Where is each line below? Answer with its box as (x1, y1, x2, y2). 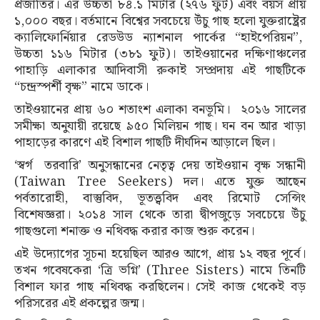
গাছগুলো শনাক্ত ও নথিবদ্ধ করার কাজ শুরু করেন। (14, 220, 254, 241)
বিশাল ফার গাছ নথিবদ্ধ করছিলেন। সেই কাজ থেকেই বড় (14, 276, 306, 297)
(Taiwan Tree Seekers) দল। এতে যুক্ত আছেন (14, 171, 306, 192)
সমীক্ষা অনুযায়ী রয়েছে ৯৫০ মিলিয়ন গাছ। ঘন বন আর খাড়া (14, 115, 306, 136)
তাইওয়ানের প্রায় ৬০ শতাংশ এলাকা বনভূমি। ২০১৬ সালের (14, 99, 306, 120)
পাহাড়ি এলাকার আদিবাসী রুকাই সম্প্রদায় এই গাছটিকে (14, 59, 306, 81)
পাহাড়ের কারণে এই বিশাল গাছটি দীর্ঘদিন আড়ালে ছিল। (14, 131, 275, 153)
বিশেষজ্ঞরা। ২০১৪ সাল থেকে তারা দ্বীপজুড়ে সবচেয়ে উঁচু (14, 204, 306, 225)
